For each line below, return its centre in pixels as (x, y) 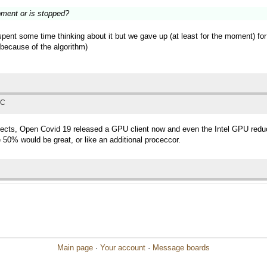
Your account (123, 248)
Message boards (181, 248)
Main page (75, 248)
